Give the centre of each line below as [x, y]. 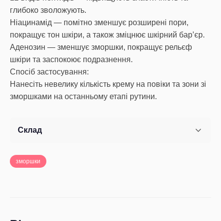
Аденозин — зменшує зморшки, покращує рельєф [101, 47]
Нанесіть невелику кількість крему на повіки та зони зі [108, 84]
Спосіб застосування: [49, 72]
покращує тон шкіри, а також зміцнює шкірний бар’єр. [107, 35]
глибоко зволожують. [48, 10]
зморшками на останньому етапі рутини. [83, 96]
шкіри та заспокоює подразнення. [71, 59]
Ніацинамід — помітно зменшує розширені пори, [99, 22]
